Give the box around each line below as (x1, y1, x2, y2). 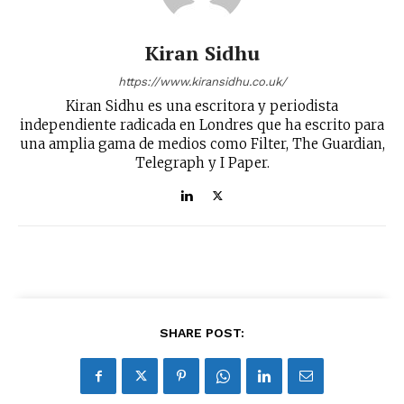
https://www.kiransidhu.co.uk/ (117, 75, 287, 89)
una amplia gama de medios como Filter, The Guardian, (19, 135, 385, 153)
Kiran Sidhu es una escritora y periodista (66, 97, 338, 115)
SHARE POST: (160, 326, 244, 341)
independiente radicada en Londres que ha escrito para (20, 116, 384, 134)
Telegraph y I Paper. (134, 154, 270, 172)
